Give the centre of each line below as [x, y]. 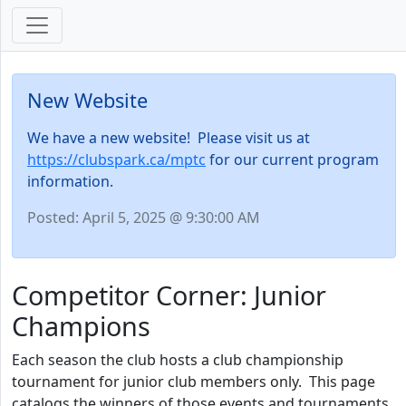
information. [70, 181]
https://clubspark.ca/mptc [116, 159]
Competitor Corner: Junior [169, 295]
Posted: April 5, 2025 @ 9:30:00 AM [144, 217]
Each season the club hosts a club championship [178, 360]
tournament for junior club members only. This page [193, 382]
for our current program [292, 159]
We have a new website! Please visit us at [169, 138]
